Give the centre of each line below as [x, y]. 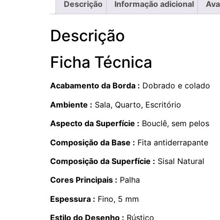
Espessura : [73, 199]
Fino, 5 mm [117, 199]
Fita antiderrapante [172, 142]
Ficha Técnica [101, 62]
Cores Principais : [84, 180]
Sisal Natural [180, 161]
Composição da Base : [93, 142]
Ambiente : [71, 104]
